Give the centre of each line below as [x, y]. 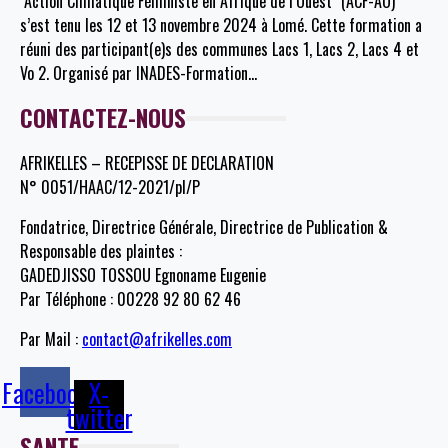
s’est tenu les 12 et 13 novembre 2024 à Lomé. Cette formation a [221, 25]
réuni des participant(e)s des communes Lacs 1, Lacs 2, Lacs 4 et [219, 49]
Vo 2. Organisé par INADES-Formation [134, 73]
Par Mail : [51, 339]
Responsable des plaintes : [101, 251]
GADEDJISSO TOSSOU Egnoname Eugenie [143, 275]
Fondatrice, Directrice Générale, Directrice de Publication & [204, 227]
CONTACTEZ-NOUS [103, 118]
